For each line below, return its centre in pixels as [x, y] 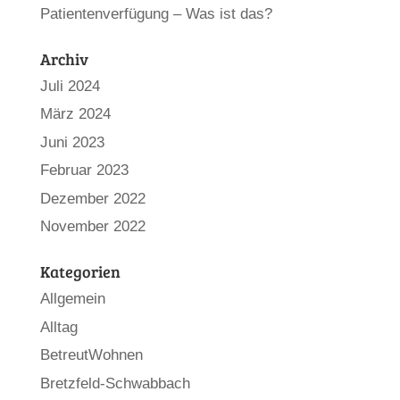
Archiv [64, 58]
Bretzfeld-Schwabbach [115, 383]
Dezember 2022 [92, 198]
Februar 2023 [84, 171]
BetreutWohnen [91, 355]
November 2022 [92, 227]
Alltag [58, 327]
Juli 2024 [70, 86]
